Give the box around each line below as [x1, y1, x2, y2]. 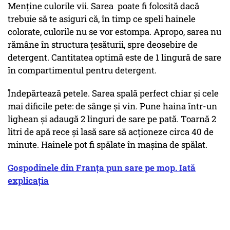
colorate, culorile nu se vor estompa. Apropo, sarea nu [8, 26, 221, 38]
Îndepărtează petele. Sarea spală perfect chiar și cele [8, 87, 219, 100]
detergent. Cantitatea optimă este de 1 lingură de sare [8, 51, 221, 64]
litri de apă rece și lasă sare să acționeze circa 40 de [8, 126, 214, 138]
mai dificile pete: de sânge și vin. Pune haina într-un [8, 100, 217, 112]
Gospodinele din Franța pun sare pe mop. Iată [8, 162, 196, 174]
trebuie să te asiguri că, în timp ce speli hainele [8, 13, 196, 25]
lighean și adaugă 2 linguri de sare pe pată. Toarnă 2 [8, 113, 216, 125]
